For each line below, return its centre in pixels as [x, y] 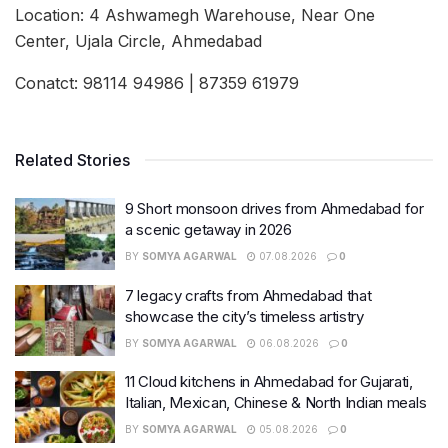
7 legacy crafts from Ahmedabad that [248, 295]
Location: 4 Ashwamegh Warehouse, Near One [195, 15]
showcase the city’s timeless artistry [244, 316]
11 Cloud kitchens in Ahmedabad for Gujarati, [269, 382]
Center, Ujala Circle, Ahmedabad [138, 41]
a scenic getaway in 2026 [208, 230]
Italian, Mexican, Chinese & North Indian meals [276, 403]
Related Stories [72, 160]
